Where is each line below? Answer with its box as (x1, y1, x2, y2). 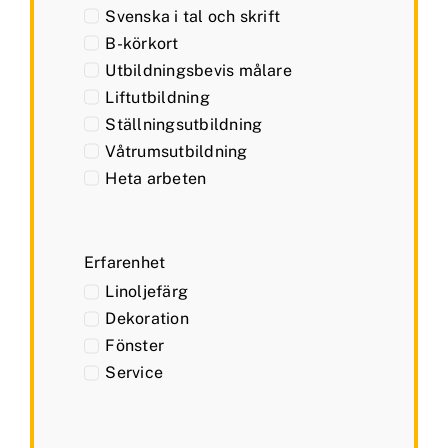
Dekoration (105, 309, 189, 329)
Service (105, 363, 164, 383)
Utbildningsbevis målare (105, 60, 292, 80)
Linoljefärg (105, 282, 189, 302)
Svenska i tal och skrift (105, 6, 281, 26)
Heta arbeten (105, 168, 207, 188)
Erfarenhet (84, 252, 166, 272)
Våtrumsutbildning (105, 141, 248, 161)
